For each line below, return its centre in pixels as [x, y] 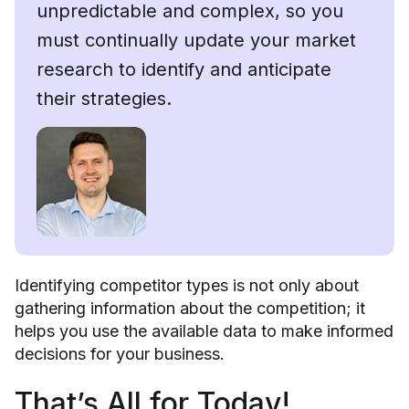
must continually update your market [196, 40]
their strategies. [104, 98]
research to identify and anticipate [184, 69]
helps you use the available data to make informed [204, 330]
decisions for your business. [120, 353]
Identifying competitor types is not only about [187, 285]
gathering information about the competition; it [190, 308]
